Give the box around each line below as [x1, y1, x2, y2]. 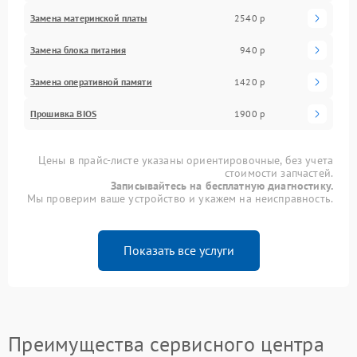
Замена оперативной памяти [30, 75, 152, 88]
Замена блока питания [30, 43, 126, 56]
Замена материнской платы [30, 11, 147, 24]
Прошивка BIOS [30, 107, 96, 120]
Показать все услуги [123, 241, 234, 258]
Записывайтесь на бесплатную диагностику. [111, 178, 333, 193]
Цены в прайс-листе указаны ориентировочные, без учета [38, 152, 333, 167]
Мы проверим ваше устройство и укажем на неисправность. [26, 190, 333, 206]
